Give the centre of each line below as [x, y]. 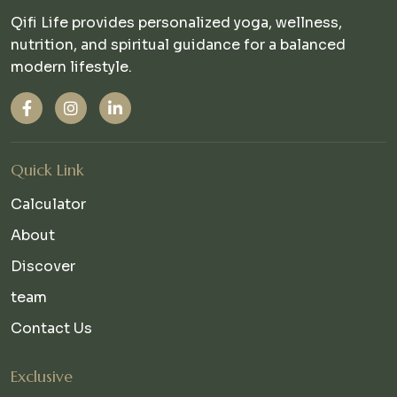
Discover [43, 266]
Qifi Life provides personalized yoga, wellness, [176, 23]
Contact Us [51, 328]
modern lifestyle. [71, 67]
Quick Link [47, 170]
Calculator [48, 204]
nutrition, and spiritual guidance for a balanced [178, 45]
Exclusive [42, 376]
